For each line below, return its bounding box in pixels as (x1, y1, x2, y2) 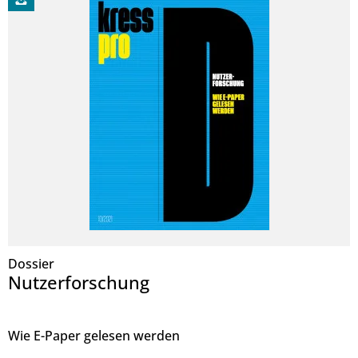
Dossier (8, 255, 55, 273)
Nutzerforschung (8, 270, 150, 295)
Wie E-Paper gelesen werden (8, 327, 181, 345)
